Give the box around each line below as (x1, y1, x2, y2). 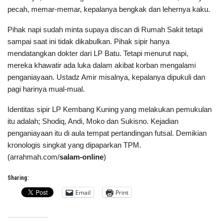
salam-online (59, 153, 104, 162)
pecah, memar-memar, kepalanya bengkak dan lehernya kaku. (7, 5, 210, 14)
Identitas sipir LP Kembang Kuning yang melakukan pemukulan (7, 105, 212, 114)
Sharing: (7, 174, 29, 182)
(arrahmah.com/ (7, 153, 59, 162)
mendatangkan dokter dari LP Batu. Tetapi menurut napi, (7, 49, 188, 58)
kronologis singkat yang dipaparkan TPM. (7, 141, 141, 150)
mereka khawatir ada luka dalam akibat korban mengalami (7, 61, 196, 70)
